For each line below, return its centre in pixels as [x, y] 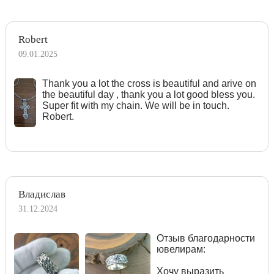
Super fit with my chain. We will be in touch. [135, 105]
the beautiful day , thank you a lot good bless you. [148, 94]
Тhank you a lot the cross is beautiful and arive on [149, 83]
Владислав [42, 194]
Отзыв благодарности [206, 238]
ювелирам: [181, 249]
